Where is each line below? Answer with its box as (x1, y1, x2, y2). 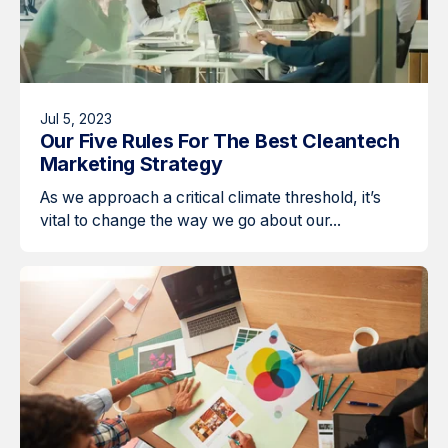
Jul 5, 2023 (39, 111, 112, 128)
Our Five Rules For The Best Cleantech (39, 129, 400, 154)
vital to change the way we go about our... (39, 210, 341, 230)
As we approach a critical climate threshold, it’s (39, 187, 381, 207)
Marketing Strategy (39, 152, 223, 177)
